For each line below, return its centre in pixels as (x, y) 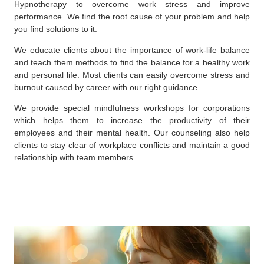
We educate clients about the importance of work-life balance (132, 50)
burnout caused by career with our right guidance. (108, 87)
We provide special (54, 108)
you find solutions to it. (57, 29)
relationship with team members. (75, 157)
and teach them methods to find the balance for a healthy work (132, 62)
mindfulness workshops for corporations (172, 108)
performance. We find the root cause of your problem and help (132, 17)
